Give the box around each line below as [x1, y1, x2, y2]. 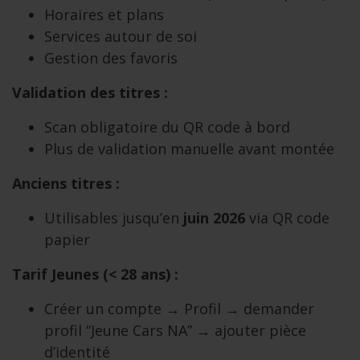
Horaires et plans [44, 5, 164, 24]
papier [44, 230, 90, 249]
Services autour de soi [44, 27, 197, 46]
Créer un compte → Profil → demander [44, 299, 314, 318]
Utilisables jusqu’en [44, 208, 183, 227]
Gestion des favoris [44, 48, 178, 67]
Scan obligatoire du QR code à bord [44, 117, 290, 137]
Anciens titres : [12, 174, 120, 193]
